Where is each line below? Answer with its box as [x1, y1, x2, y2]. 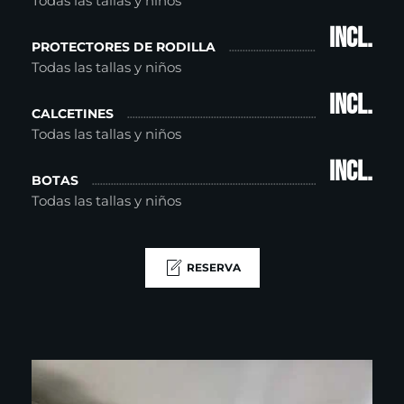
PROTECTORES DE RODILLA [32, 38, 216, 55]
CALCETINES [32, 105, 114, 122]
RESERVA [186, 260, 241, 274]
